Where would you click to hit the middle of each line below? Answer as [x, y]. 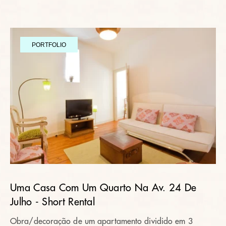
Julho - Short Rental [53, 202]
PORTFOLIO [49, 45]
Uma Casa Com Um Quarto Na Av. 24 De [103, 188]
